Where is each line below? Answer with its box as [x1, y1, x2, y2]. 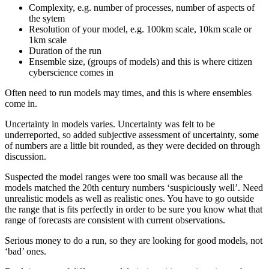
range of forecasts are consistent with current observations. [5, 215, 225, 226]
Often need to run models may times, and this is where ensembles [5, 88, 252, 98]
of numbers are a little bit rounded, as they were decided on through [5, 141, 260, 151]
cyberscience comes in [29, 67, 113, 78]
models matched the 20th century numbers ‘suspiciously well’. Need [5, 183, 263, 193]
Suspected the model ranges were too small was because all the [5, 172, 243, 183]
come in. [5, 98, 37, 109]
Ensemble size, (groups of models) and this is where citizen [29, 56, 252, 67]
